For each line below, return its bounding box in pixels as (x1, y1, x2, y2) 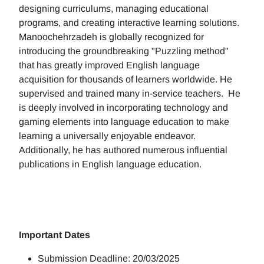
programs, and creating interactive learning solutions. (19, 18, 239, 28)
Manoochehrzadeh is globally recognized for (19, 32, 204, 42)
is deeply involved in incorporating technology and (19, 103, 228, 113)
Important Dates (19, 230, 90, 240)
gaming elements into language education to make (19, 117, 229, 127)
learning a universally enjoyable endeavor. (19, 131, 196, 141)
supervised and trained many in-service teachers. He (19, 88, 240, 98)
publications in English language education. (19, 159, 202, 169)
